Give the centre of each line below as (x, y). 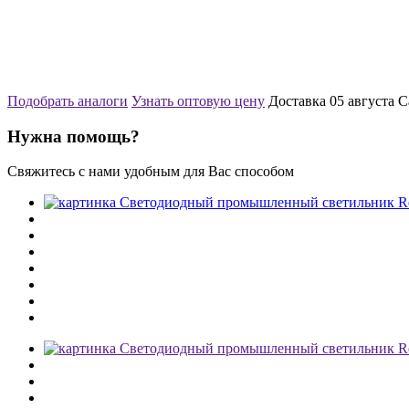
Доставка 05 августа (333, 100)
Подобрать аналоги (68, 100)
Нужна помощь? (73, 136)
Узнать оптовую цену (198, 100)
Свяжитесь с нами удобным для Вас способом (151, 172)
